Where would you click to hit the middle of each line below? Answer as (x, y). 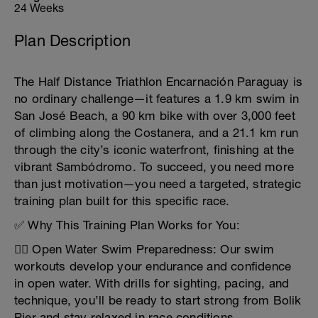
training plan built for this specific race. (122, 201)
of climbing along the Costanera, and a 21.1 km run (157, 133)
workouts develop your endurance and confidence (153, 266)
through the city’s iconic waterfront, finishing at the (154, 150)
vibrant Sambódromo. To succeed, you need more (154, 167)
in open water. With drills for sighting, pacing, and (152, 283)
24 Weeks (39, 8)
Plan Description (73, 40)
